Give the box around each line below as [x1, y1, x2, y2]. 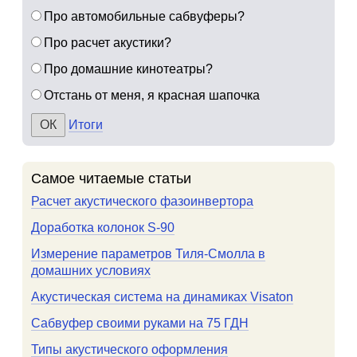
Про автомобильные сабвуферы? [44, 10, 245, 23]
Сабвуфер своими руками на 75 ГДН [31, 316, 249, 330]
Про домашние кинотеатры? [44, 62, 213, 76]
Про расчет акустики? [44, 36, 171, 49]
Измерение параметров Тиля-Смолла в [31, 247, 265, 261]
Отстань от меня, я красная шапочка [44, 88, 260, 102]
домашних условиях [31, 264, 151, 277]
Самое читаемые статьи [31, 171, 191, 186]
